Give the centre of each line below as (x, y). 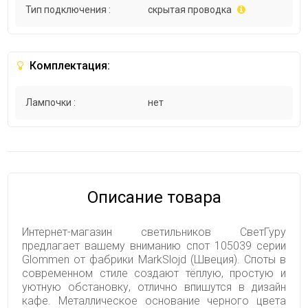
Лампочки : (51, 103)
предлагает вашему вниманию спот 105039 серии (154, 246)
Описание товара (154, 198)
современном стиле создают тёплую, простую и (154, 274)
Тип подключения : (68, 10)
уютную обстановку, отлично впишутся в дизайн (154, 287)
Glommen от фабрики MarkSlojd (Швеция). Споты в (154, 260)
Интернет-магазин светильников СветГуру (154, 232)
